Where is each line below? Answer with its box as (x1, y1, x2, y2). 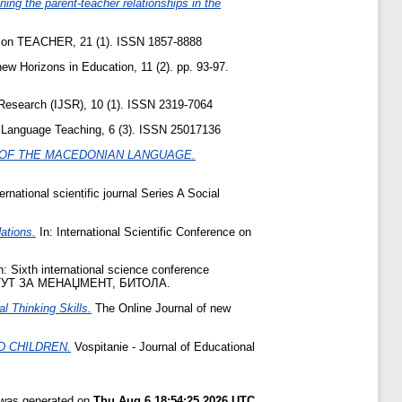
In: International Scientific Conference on (36, 224, 251, 239)
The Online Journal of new (92, 301, 231, 316)
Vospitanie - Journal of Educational (71, 340, 255, 354)
